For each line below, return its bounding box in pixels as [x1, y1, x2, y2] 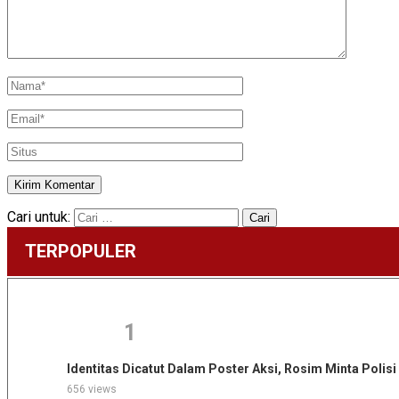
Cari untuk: [7, 208, 70, 225]
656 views [66, 382, 117, 395]
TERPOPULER [25, 240, 136, 262]
